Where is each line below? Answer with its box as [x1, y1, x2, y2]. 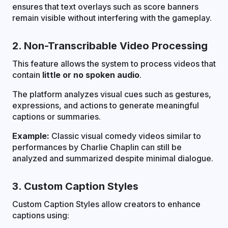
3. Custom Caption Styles [12, 180, 138, 193]
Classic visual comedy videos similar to [49, 131, 201, 141]
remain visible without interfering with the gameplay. [12, 13, 212, 23]
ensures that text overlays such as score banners [12, 2, 198, 12]
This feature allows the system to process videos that [12, 59, 216, 69]
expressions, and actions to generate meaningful [12, 100, 199, 111]
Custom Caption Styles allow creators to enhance [12, 199, 201, 210]
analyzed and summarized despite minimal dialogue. [12, 153, 213, 164]
